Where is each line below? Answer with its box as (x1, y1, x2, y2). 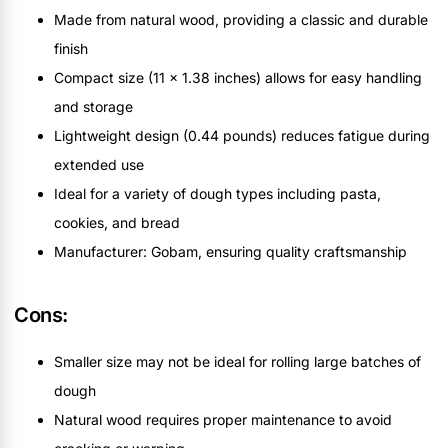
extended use (54, 155, 144, 173)
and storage (54, 97, 133, 115)
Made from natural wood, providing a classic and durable (54, 10, 428, 28)
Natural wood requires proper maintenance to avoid (54, 410, 392, 428)
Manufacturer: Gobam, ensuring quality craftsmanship (54, 242, 407, 260)
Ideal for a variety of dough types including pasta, (54, 184, 381, 202)
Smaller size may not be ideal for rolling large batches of (54, 352, 421, 370)
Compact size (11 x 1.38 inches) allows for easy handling (54, 68, 422, 86)
